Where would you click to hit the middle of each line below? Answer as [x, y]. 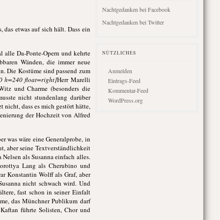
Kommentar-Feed [128, 90]
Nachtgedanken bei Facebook [136, 9]
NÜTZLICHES [119, 53]
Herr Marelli [74, 80]
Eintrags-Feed [124, 81]
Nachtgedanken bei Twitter [133, 22]
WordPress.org [125, 100]
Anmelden [120, 71]
